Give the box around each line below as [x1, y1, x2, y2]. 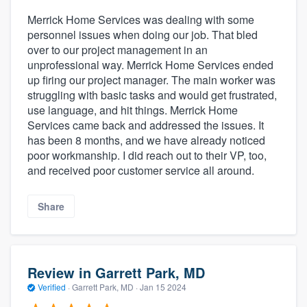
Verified [36, 280, 68, 293]
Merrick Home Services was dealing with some [27, 12, 254, 28]
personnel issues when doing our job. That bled [27, 27, 258, 43]
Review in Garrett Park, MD [27, 262, 205, 282]
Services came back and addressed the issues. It [27, 117, 264, 134]
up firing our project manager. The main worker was [27, 72, 275, 88]
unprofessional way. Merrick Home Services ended [27, 57, 273, 73]
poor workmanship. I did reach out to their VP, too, [27, 147, 267, 164]
